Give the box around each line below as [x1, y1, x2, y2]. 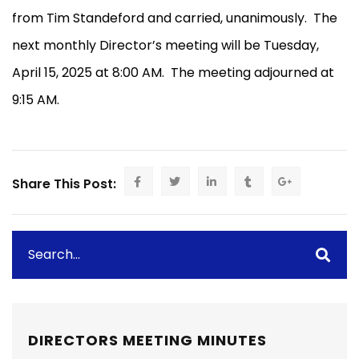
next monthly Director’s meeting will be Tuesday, [12, 36, 319, 55]
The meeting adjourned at [171, 63, 334, 83]
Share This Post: [12, 175, 116, 194]
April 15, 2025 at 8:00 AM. [12, 63, 164, 83]
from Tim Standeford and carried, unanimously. [12, 9, 307, 28]
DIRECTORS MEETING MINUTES [28, 330, 267, 351]
